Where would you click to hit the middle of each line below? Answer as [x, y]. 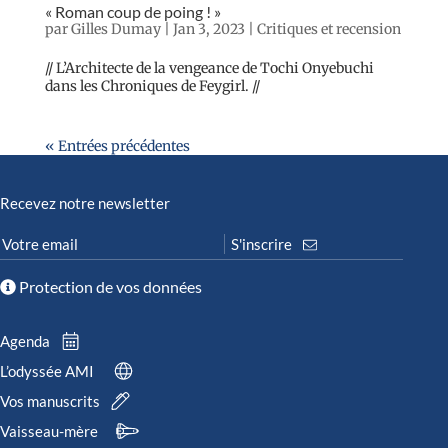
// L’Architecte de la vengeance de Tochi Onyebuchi [209, 67]
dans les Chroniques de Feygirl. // [152, 85]
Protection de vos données [109, 287]
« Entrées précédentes [117, 145]
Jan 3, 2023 [208, 28]
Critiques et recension [328, 28]
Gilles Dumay [115, 28]
